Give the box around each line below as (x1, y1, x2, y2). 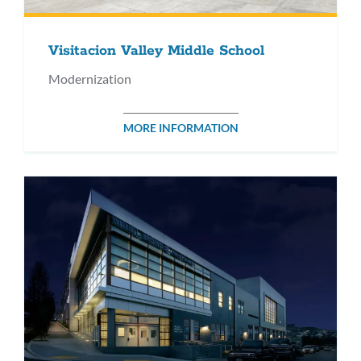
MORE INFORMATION (122, 120, 239, 135)
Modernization (48, 70, 131, 86)
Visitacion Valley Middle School (48, 41, 264, 60)
